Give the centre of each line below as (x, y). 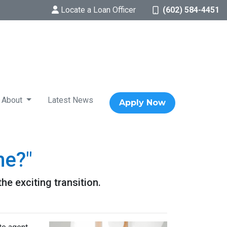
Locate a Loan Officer (98, 10)
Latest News (70, 100)
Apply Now (142, 103)
